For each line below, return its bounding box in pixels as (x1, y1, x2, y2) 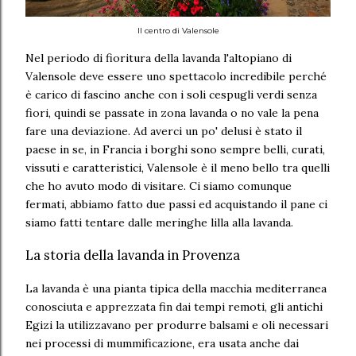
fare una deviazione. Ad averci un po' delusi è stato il (25, 123, 302, 138)
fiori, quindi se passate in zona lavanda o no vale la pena (25, 105, 319, 120)
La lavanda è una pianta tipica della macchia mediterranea (25, 281, 327, 296)
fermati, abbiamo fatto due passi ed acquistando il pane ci (25, 196, 327, 211)
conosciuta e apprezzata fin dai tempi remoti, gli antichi (25, 299, 323, 314)
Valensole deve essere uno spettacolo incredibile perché (25, 68, 327, 83)
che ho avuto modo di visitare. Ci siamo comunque (25, 178, 292, 193)
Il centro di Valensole (137, 25, 219, 36)
